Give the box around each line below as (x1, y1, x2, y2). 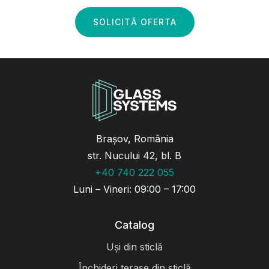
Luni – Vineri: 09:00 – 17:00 (73, 183, 196, 196)
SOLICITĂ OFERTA (92, 17, 177, 28)
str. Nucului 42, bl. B (88, 150, 181, 162)
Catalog (115, 219, 154, 232)
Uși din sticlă (106, 241, 163, 253)
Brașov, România (95, 133, 174, 145)
